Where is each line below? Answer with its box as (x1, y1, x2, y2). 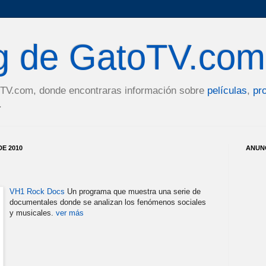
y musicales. (9, 208, 56, 217)
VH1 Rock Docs (9, 186, 65, 196)
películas (207, 85, 247, 96)
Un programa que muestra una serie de (65, 186, 201, 196)
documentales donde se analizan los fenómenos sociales (9, 197, 206, 207)
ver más (56, 208, 84, 217)
